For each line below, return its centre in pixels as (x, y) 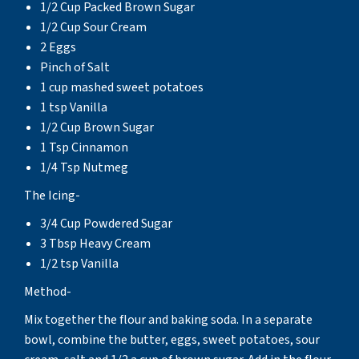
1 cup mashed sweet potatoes (122, 87)
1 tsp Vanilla (74, 107)
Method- (48, 291)
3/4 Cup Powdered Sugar (106, 223)
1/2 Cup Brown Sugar (97, 127)
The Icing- (52, 195)
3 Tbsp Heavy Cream (95, 243)
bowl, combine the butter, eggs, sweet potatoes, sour (172, 339)
